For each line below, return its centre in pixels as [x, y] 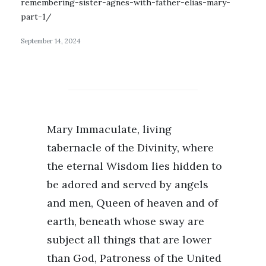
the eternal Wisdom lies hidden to [134, 166]
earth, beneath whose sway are [126, 221]
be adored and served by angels [128, 184]
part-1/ [36, 16]
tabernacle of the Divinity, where [130, 147]
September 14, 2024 [51, 41]
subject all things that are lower [129, 239]
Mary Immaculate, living [109, 129]
